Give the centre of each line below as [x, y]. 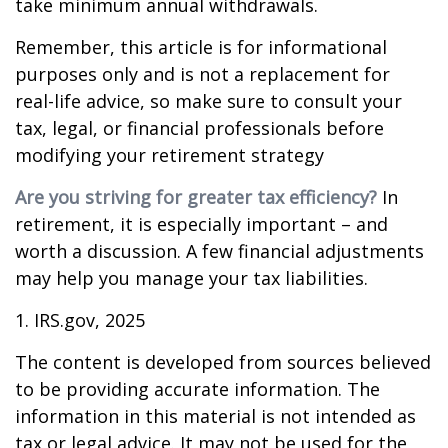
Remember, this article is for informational [201, 47]
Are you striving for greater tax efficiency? [196, 197]
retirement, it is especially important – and [201, 224]
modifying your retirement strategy [169, 155]
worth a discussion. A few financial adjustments [219, 251]
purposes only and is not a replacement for [202, 74]
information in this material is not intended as [215, 416]
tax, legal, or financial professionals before [199, 128]
